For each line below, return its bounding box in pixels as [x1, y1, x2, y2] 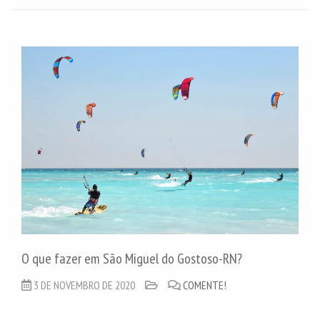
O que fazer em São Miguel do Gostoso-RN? [21, 249, 242, 268]
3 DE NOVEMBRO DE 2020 [34, 277, 135, 292]
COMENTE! [183, 277, 226, 292]
